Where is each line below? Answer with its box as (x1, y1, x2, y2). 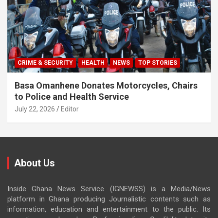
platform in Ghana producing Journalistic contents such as (7, 194, 211, 203)
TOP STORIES (138, 59, 177, 66)
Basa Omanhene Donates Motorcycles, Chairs (15, 80, 198, 91)
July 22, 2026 (15, 105, 55, 113)
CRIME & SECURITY (18, 59, 73, 66)
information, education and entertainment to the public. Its (7, 204, 211, 214)
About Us (14, 157, 55, 169)
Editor (61, 105, 79, 113)
